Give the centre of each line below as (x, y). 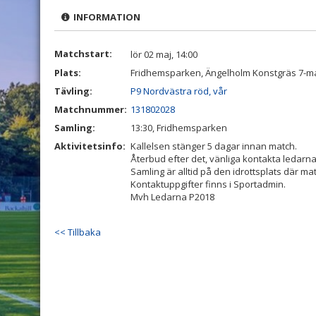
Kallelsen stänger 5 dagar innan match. (214, 146)
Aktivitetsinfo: (91, 146)
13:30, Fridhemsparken (179, 128)
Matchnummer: (92, 109)
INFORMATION (105, 17)
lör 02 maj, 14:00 (164, 54)
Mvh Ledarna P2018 (172, 197)
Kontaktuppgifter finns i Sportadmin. (208, 184)
